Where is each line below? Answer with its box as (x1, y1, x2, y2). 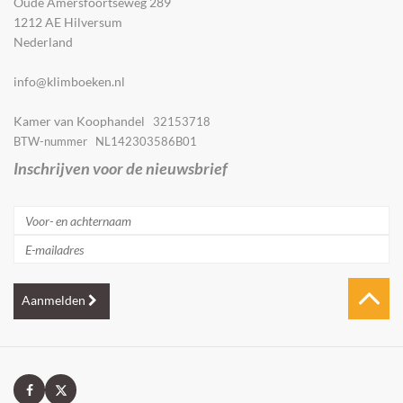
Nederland (13, 34, 73, 50)
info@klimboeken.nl (13, 74, 125, 90)
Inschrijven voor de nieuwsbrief (13, 158, 228, 179)
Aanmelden (22, 292, 88, 309)
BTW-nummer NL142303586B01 (13, 134, 197, 149)
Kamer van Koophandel (13, 113, 153, 130)
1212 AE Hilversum (13, 14, 122, 31)
